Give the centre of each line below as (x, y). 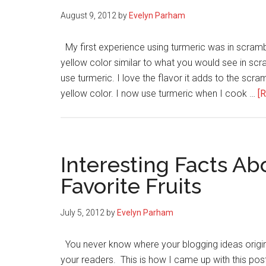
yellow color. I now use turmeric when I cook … (159, 94)
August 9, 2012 (88, 15)
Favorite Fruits (131, 186)
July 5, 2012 (83, 213)
